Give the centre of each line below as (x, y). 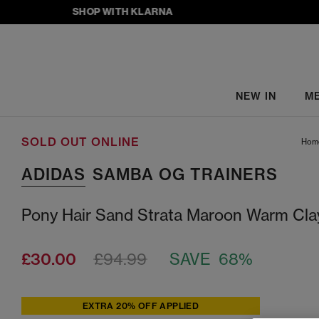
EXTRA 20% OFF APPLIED (141, 306)
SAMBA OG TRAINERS (185, 174)
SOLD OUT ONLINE (80, 142)
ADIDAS (53, 174)
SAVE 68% (211, 259)
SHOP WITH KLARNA (105, 11)
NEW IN (256, 96)
